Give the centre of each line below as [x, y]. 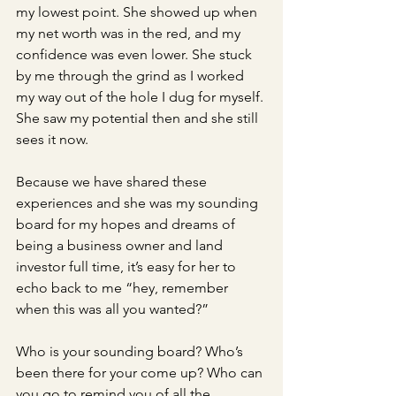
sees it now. [54, 139]
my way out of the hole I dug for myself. [141, 97]
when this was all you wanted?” [114, 309]
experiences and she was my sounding [139, 203]
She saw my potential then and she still [139, 118]
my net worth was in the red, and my [130, 33]
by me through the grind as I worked [132, 76]
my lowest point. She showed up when [138, 12]
